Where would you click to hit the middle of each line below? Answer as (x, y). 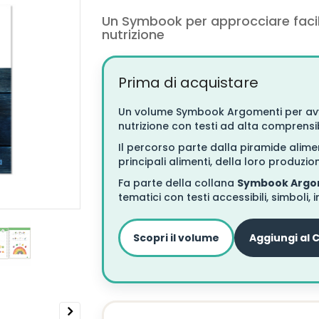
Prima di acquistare (189, 83)
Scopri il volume (177, 238)
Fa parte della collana (178, 183)
